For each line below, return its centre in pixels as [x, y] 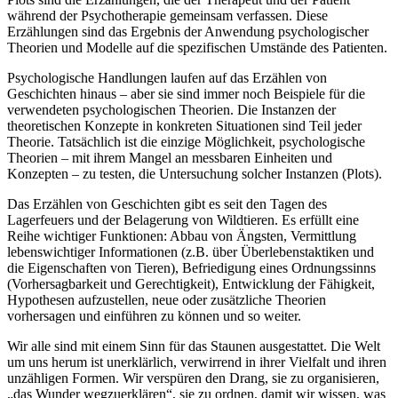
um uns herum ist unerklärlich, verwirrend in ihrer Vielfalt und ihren [197, 362]
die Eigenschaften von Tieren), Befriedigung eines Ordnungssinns [191, 268]
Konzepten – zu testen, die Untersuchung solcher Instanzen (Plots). [195, 174]
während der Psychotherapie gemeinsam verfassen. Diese [167, 16]
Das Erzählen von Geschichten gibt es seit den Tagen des [167, 204]
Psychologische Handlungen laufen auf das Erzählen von [167, 78]
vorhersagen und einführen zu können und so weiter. [154, 316]
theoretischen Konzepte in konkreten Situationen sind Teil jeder [184, 126]
